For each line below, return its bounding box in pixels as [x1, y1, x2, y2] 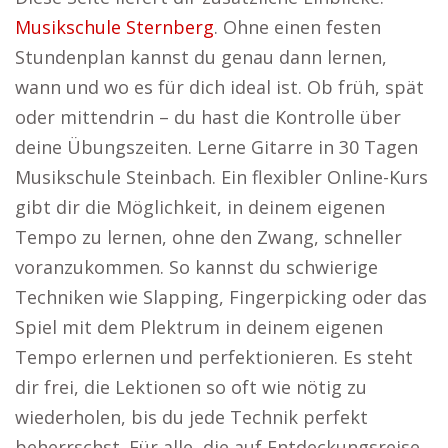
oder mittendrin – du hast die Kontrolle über [15, 105, 401, 129]
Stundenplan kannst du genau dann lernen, [15, 45, 387, 69]
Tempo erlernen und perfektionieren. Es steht [15, 345, 413, 369]
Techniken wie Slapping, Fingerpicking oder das [15, 285, 427, 309]
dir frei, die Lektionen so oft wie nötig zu [15, 375, 367, 399]
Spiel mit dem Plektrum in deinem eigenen [15, 315, 383, 339]
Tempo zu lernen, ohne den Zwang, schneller [15, 225, 402, 249]
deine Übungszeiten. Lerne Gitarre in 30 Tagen [15, 135, 418, 159]
